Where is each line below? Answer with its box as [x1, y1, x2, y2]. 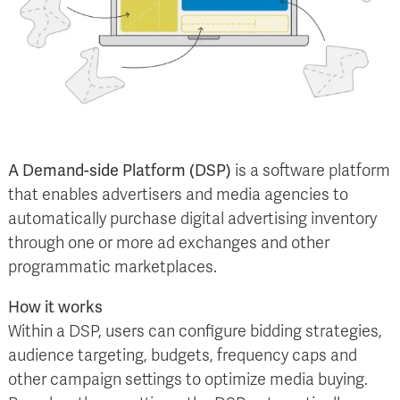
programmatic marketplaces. [8, 257, 217, 278]
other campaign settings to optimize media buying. [8, 370, 368, 390]
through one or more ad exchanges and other [8, 233, 329, 254]
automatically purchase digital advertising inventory [8, 209, 377, 229]
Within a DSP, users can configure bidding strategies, [8, 321, 382, 342]
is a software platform [231, 161, 390, 181]
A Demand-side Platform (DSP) [8, 161, 231, 181]
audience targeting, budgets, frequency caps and [8, 346, 357, 366]
